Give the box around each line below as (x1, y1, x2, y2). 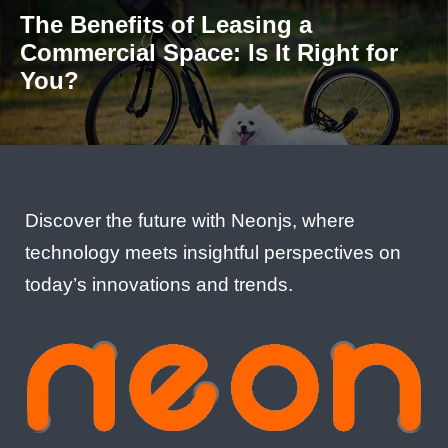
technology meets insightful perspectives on (25, 241, 401, 263)
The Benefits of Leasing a (20, 10, 312, 38)
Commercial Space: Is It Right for (20, 38, 398, 66)
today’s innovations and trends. (25, 273, 293, 295)
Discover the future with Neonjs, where (25, 209, 355, 231)
